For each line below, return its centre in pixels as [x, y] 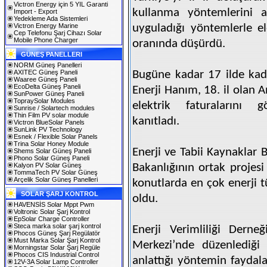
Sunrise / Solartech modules [54, 108]
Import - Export [35, 11]
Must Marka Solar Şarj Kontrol [57, 240]
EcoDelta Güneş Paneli [47, 86]
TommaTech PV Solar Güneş [56, 172]
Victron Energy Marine [46, 26]
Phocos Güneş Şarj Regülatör [57, 233]
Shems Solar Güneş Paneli [52, 151]
